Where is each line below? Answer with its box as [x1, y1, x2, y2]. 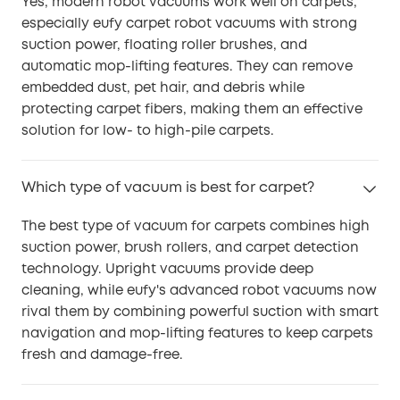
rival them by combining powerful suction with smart [21, 305, 379, 319]
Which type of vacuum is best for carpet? [21, 180, 314, 195]
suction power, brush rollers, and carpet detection [21, 241, 359, 254]
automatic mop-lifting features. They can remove [21, 60, 353, 73]
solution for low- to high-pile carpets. [21, 124, 274, 137]
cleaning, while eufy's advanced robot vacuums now [21, 284, 377, 297]
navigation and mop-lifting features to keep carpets [21, 327, 373, 340]
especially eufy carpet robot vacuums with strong [21, 17, 357, 30]
